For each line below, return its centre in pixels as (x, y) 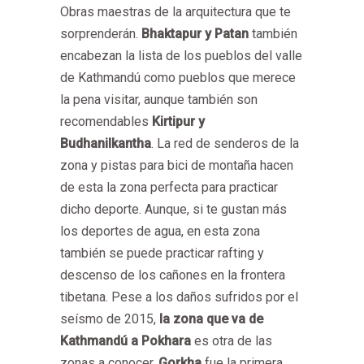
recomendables (106, 121)
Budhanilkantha (106, 143)
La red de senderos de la (228, 143)
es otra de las (233, 341)
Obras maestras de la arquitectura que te (175, 12)
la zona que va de (210, 319)
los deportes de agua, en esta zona (160, 231)
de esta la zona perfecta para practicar (169, 187)
